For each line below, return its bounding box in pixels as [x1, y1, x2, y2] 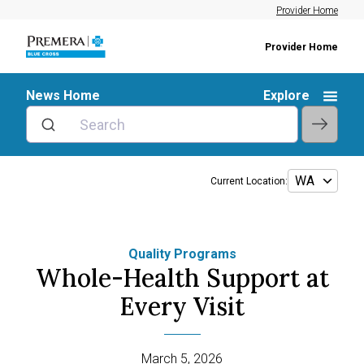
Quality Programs [128, 246, 236, 262]
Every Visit [119, 291, 245, 322]
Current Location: [210, 175, 288, 187]
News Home [26, 88, 100, 103]
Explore [263, 88, 310, 103]
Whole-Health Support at [35, 262, 329, 293]
